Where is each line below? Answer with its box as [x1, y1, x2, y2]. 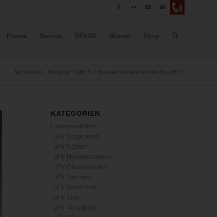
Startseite [47, 69, 70, 75]
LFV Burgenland [53, 133, 99, 140]
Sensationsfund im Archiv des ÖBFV [98, 69, 183, 75]
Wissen [108, 32, 131, 40]
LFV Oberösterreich [53, 163, 108, 170]
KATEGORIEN [51, 109, 101, 117]
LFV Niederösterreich [53, 153, 113, 160]
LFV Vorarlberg [53, 204, 95, 211]
